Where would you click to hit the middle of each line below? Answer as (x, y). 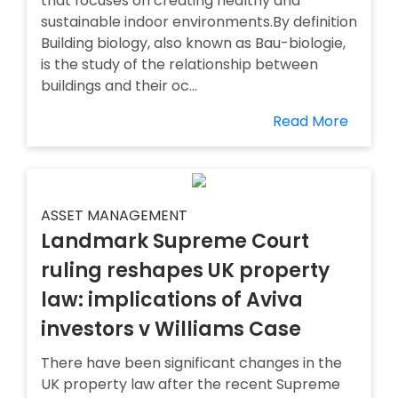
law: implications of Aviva (172, 300)
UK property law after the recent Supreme (191, 384)
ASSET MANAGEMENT (114, 215)
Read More (310, 121)
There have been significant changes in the (191, 363)
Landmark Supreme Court (175, 241)
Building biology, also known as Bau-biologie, (193, 43)
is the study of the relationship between (179, 64)
